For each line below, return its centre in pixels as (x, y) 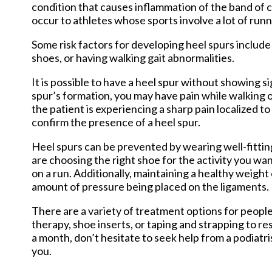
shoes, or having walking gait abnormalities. (133, 57)
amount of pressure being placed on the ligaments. (150, 186)
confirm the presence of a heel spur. (116, 122)
